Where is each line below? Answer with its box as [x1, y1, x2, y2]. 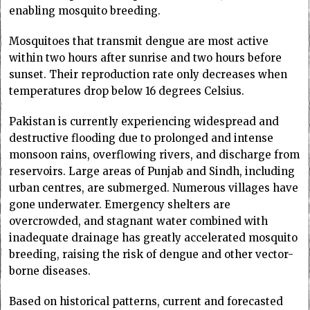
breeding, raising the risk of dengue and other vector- [9, 247, 294, 261]
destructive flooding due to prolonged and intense [9, 131, 274, 145]
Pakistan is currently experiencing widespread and [9, 114, 280, 128]
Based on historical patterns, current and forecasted [9, 294, 284, 308]
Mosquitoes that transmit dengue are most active [9, 34, 269, 48]
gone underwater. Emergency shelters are [9, 197, 231, 211]
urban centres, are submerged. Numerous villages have [9, 181, 299, 194]
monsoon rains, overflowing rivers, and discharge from [9, 147, 300, 161]
